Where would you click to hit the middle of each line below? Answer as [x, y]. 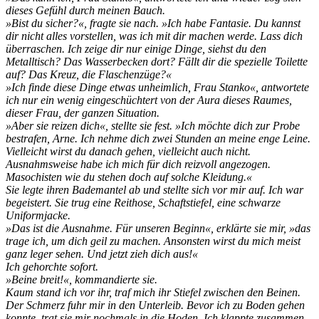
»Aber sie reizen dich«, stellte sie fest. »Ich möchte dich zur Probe [153, 126]
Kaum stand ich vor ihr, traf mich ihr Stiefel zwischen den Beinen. [153, 293]
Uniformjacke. [38, 216]
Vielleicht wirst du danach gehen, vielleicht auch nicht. [128, 152]
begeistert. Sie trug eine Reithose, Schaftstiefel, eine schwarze [143, 203]
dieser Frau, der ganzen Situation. [83, 113]
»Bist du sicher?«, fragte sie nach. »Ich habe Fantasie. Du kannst [153, 23]
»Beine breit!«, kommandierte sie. [82, 280]
